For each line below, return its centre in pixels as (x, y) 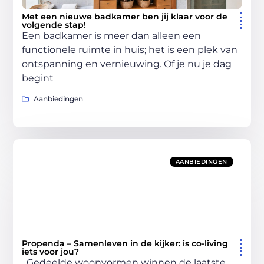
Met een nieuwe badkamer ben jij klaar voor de (125, 16)
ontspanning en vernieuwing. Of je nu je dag (127, 64)
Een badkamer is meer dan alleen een (112, 36)
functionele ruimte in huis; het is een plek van (130, 50)
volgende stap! (54, 25)
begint (38, 78)
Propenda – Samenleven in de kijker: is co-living (125, 244)
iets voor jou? (51, 252)
